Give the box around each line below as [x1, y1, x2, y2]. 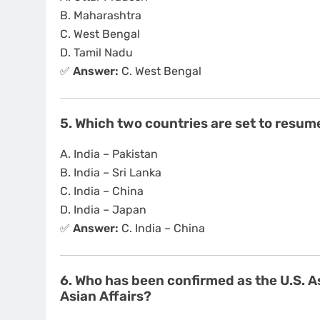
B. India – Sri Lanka [60, 166, 161, 180]
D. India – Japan [60, 203, 146, 217]
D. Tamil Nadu [60, 46, 133, 60]
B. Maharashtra [60, 9, 141, 23]
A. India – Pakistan [60, 147, 158, 161]
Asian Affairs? [60, 289, 151, 305]
